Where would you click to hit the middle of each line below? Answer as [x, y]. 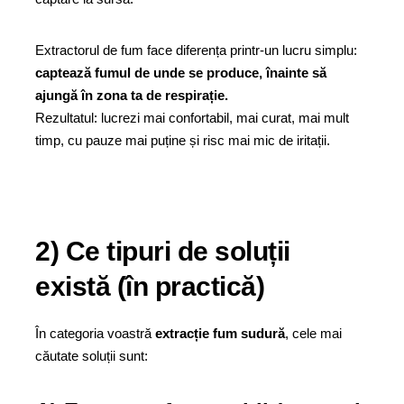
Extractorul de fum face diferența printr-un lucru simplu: [196, 50]
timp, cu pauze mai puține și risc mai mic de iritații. [183, 140]
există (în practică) [150, 286]
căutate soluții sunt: [92, 356]
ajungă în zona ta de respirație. [132, 95]
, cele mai [313, 333]
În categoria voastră [95, 333]
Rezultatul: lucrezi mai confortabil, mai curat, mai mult [192, 118]
